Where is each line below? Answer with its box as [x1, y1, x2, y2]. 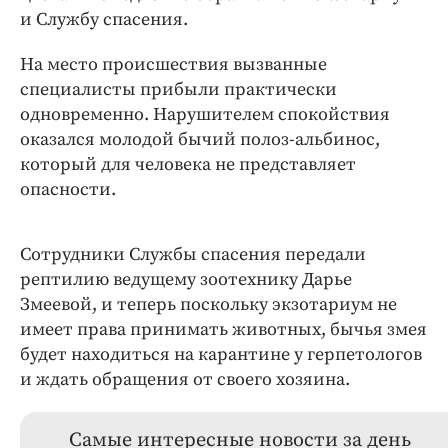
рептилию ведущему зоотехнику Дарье [20, 268, 352, 291]
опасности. [20, 178, 116, 201]
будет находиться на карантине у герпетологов [20, 343, 422, 366]
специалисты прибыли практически [20, 78, 337, 101]
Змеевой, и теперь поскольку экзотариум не [20, 293, 397, 316]
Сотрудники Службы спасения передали [20, 243, 366, 266]
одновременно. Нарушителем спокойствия [20, 103, 390, 126]
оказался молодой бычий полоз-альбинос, [20, 128, 380, 151]
